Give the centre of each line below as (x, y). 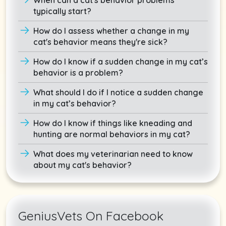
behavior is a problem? (78, 72)
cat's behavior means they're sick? (100, 42)
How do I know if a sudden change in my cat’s (121, 61)
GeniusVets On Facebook (91, 215)
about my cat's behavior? (82, 165)
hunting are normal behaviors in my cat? (112, 134)
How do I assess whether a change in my (111, 31)
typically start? (62, 11)
